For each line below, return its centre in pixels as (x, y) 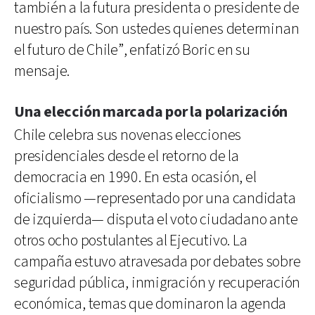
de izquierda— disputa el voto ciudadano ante (156, 219)
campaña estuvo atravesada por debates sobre (157, 262)
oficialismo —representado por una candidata (155, 198)
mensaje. (42, 71)
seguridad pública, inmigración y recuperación (157, 283)
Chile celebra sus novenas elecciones (128, 135)
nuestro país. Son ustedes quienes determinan (157, 29)
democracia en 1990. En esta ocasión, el (135, 177)
